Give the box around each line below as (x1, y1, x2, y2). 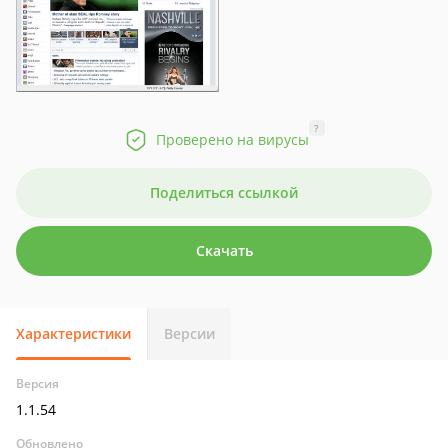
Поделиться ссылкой (150, 183, 298, 202)
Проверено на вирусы (155, 130, 309, 149)
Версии (164, 324, 215, 343)
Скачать (195, 241, 253, 260)
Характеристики (16, 324, 131, 343)
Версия (16, 375, 59, 392)
